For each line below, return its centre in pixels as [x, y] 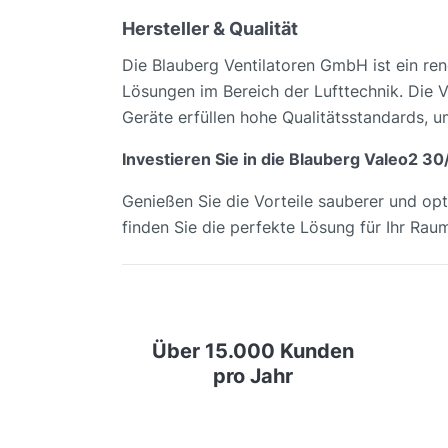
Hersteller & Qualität [210, 29]
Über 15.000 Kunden [252, 350]
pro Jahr [252, 375]
